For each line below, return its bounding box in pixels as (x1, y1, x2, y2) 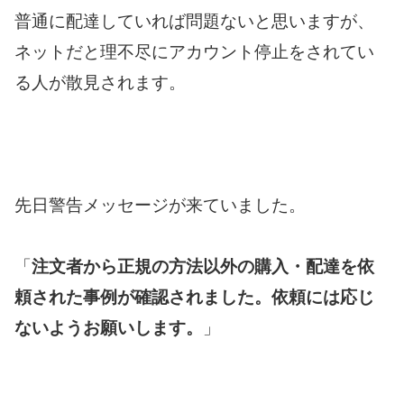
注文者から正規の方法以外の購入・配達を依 (32, 257, 374, 277)
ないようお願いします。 (14, 318, 203, 338)
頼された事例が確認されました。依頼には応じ (14, 288, 374, 308)
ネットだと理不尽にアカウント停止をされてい (14, 41, 374, 61)
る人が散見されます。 (14, 72, 186, 92)
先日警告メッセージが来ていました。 (14, 196, 306, 216)
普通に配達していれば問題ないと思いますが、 (14, 11, 374, 31)
